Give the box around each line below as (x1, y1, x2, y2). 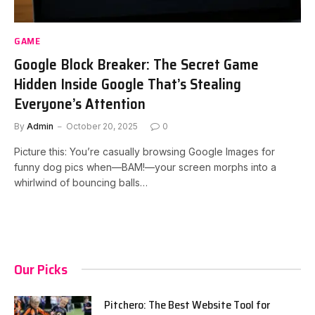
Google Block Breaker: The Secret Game (14, 52, 259, 76)
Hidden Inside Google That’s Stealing (14, 72, 241, 96)
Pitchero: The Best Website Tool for (104, 295, 270, 314)
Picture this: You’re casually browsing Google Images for (14, 145, 275, 157)
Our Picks (14, 257, 67, 281)
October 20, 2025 (66, 120, 138, 131)
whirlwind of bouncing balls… (14, 176, 148, 188)
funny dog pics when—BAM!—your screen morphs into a (14, 160, 276, 173)
